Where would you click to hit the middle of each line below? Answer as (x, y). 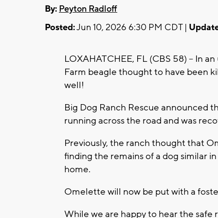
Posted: (60, 27)
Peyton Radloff (88, 9)
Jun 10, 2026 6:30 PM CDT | (132, 27)
